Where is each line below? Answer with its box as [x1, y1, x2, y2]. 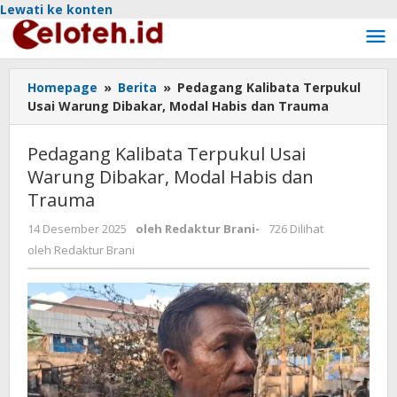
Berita [118, 79, 157, 96]
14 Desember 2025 [27, 221, 127, 237]
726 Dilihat [269, 221, 323, 237]
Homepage [27, 79, 97, 96]
